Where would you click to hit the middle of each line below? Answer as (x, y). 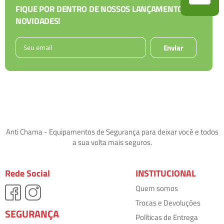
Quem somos (157, 188)
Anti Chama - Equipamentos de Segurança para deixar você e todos (112, 132)
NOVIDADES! (38, 21)
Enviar (173, 48)
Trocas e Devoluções (168, 203)
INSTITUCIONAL (166, 173)
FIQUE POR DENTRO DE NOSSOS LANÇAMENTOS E (105, 9)
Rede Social (27, 173)
